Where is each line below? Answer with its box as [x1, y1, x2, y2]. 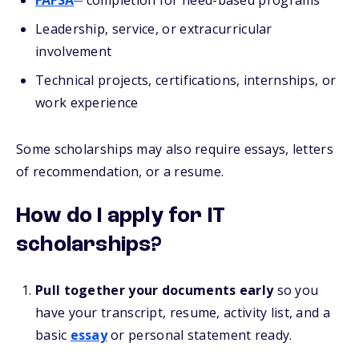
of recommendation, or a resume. [16, 163, 224, 180]
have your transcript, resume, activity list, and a [35, 304, 330, 321]
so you [273, 281, 319, 299]
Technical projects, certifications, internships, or [35, 71, 337, 89]
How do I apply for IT [16, 205, 226, 228]
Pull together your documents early [35, 281, 274, 299]
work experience [35, 94, 139, 111]
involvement [35, 42, 112, 60]
